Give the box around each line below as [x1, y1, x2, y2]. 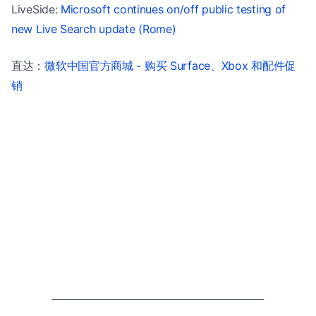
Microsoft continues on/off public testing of [61, 1, 286, 16]
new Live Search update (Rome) [11, 21, 176, 36]
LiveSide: [11, 1, 61, 16]
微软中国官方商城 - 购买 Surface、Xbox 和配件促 [44, 58, 296, 73]
